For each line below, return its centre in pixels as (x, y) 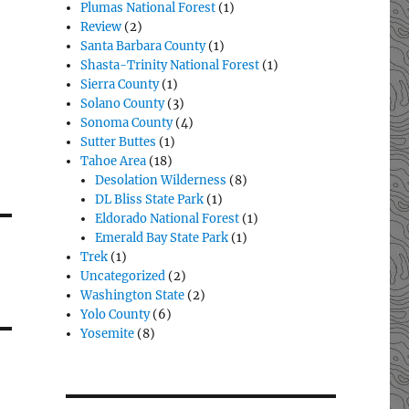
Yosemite (108, 334)
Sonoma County (127, 123)
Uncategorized (123, 277)
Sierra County (120, 85)
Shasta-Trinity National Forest (170, 66)
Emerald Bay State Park (162, 238)
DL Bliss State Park (150, 200)
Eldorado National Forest (168, 219)
